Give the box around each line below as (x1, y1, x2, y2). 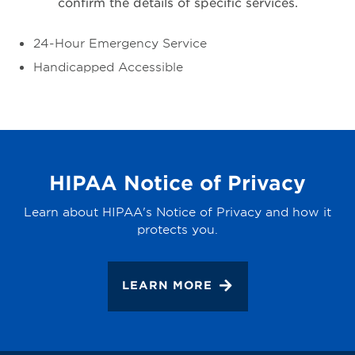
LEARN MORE (121, 278, 212, 292)
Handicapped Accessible (33, 59, 183, 74)
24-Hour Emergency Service (33, 35, 207, 51)
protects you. (137, 221, 218, 237)
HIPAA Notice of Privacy (49, 170, 306, 195)
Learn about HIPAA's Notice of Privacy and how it (24, 204, 331, 219)
